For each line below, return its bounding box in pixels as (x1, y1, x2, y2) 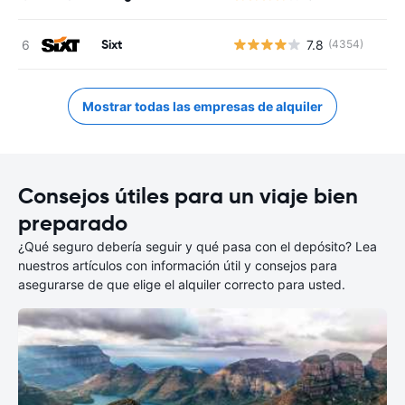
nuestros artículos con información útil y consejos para (18, 258, 337, 273)
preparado (18, 210, 127, 237)
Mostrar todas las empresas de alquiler (82, 99, 323, 114)
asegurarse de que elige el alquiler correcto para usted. (18, 277, 345, 292)
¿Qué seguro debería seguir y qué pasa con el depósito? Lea (18, 239, 377, 254)
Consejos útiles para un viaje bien (18, 183, 358, 210)
